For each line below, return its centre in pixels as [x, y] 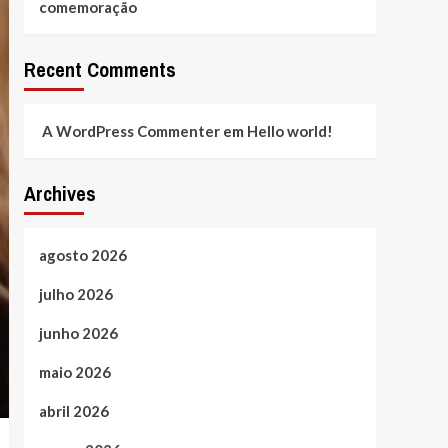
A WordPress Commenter [130, 130]
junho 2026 [78, 332]
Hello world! [289, 130]
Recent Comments [99, 69]
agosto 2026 [82, 254]
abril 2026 [73, 410]
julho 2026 [75, 293]
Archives [59, 193]
